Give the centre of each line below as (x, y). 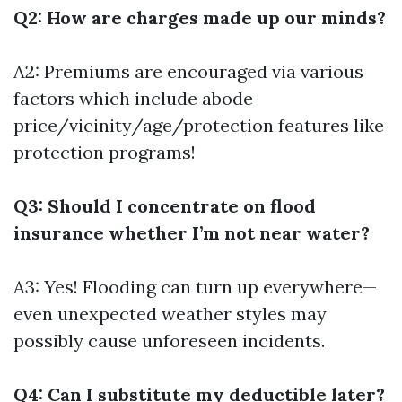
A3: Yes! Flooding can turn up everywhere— (195, 287)
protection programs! (105, 152)
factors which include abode (133, 98)
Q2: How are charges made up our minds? (200, 17)
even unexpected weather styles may (170, 314)
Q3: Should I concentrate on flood (165, 206)
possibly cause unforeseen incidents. (169, 341)
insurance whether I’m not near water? (192, 233)
